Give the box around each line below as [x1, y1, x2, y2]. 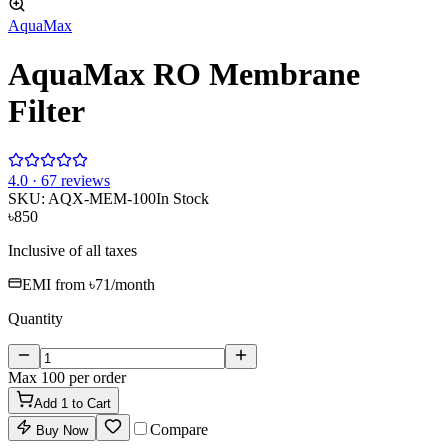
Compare [150, 420, 208, 438]
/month [111, 275, 155, 293]
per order [65, 368, 126, 386]
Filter [8, 93, 85, 130]
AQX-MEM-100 [48, 189, 156, 207]
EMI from [22, 275, 89, 293]
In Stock [156, 189, 209, 207]
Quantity [8, 309, 63, 327]
